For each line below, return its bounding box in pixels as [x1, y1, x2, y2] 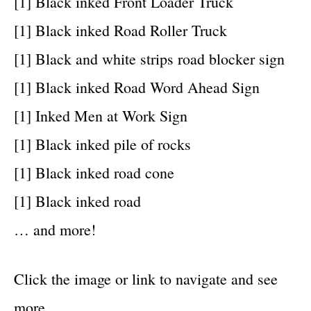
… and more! [14, 219, 96, 239]
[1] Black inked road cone [14, 162, 174, 183]
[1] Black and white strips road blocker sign [14, 48, 285, 69]
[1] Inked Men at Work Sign [14, 105, 187, 126]
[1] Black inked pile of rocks [14, 133, 191, 154]
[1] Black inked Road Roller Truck [14, 19, 227, 40]
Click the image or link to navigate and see [14, 268, 278, 289]
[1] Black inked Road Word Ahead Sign [14, 76, 260, 97]
